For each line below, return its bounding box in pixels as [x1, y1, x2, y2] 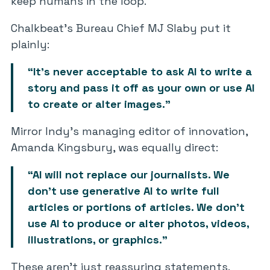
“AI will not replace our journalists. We [28, 168, 230, 181]
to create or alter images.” [28, 97, 171, 111]
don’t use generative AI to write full [28, 184, 219, 198]
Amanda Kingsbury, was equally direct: [11, 140, 218, 154]
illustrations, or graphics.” [28, 233, 168, 246]
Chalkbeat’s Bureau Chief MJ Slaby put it [11, 21, 231, 35]
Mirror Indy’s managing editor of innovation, [11, 124, 248, 138]
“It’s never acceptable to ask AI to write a [28, 64, 252, 78]
